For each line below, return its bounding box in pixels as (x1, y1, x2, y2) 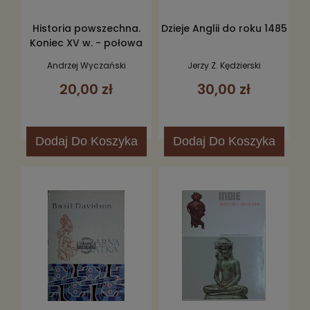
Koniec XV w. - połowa (30, 36, 143, 51)
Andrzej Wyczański (46, 59, 126, 71)
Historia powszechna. (32, 21, 140, 36)
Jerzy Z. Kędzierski (187, 59, 261, 71)
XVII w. (70, 51, 102, 65)
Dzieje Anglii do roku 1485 (161, 21, 287, 36)
